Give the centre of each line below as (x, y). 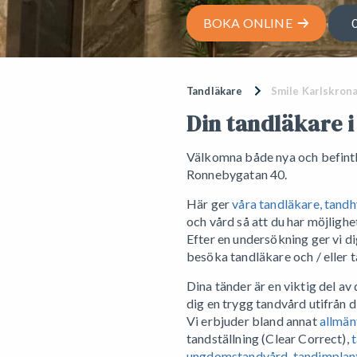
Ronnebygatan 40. (237, 174)
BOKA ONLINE (251, 23)
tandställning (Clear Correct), (269, 338)
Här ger (210, 204)
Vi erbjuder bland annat (253, 321)
